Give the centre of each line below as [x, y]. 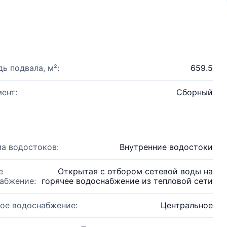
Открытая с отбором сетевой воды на [135, 171]
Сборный [195, 92]
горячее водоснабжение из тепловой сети [127, 181]
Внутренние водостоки [166, 147]
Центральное [187, 205]
